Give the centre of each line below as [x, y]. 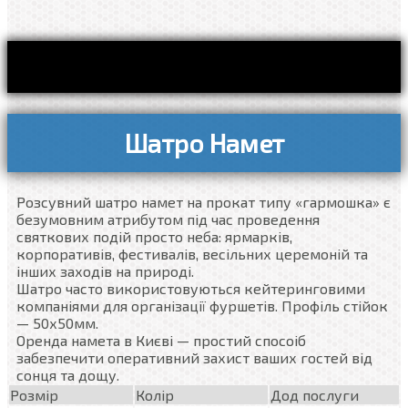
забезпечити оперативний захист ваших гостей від [194, 358]
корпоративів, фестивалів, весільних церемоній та [192, 254]
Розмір [34, 395]
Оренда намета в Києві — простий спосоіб [161, 341]
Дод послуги [315, 395]
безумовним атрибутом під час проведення [168, 219]
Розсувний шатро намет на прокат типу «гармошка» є [204, 202]
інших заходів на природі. [105, 271]
